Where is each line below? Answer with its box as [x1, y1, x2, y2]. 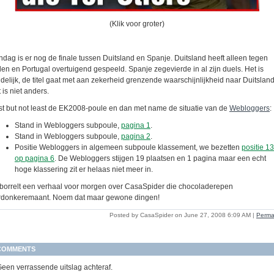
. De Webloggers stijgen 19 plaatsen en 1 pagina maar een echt [54, 154, 266, 163]
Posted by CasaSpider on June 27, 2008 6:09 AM [109, 212, 251, 219]
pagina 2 [121, 132, 150, 141]
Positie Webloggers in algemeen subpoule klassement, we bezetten [15, 143, 242, 152]
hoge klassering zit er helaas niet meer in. [15, 165, 153, 174]
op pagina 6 [15, 154, 54, 163]
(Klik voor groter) [109, 20, 165, 29]
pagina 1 [121, 121, 150, 130]
